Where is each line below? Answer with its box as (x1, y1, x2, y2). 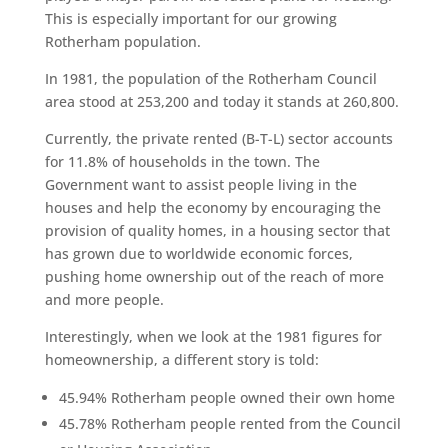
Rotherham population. (44, 31, 201, 51)
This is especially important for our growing (44, 8, 337, 28)
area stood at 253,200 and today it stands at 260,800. (44, 91, 399, 111)
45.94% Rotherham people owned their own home (58, 387, 395, 407)
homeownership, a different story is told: (44, 349, 319, 369)
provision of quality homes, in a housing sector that (44, 220, 390, 240)
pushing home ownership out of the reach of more (44, 266, 384, 286)
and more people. (44, 289, 164, 309)
